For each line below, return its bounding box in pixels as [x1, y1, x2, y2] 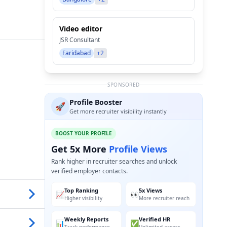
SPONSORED [107, 81, 140, 88]
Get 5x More [51, 143, 109, 155]
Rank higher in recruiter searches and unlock [51, 157, 177, 166]
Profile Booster [69, 97, 122, 107]
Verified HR [139, 215, 170, 223]
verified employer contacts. [51, 167, 128, 175]
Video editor [59, 24, 102, 33]
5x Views [139, 186, 162, 194]
